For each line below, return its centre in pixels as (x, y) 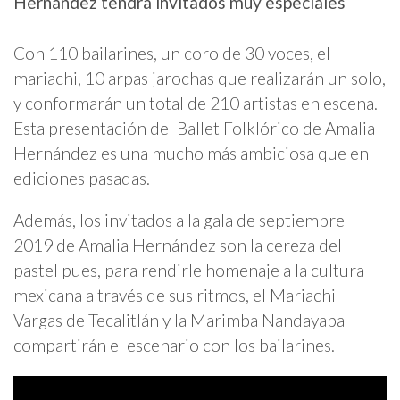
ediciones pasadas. (82, 179)
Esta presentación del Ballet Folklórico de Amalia (194, 129)
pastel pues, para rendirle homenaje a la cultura (189, 271)
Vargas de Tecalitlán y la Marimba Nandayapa (179, 321)
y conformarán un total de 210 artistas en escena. (196, 104)
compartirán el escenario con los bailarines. (174, 346)
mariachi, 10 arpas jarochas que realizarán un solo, (200, 79)
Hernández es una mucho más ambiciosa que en (191, 154)
